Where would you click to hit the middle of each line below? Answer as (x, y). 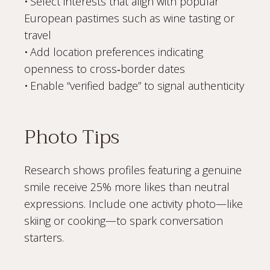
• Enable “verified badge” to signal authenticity (134, 85)
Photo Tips (72, 137)
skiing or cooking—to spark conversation (124, 220)
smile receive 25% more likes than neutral (127, 187)
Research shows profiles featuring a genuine (133, 170)
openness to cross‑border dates (105, 68)
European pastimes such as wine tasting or (129, 18)
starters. (44, 237)
